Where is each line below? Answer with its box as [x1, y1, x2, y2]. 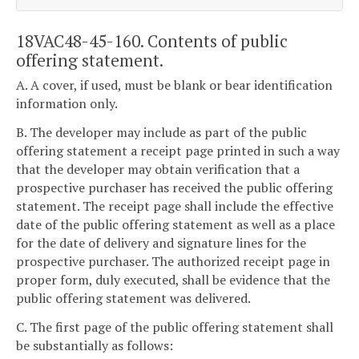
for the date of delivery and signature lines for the [16, 233, 306, 252]
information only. [16, 95, 118, 113]
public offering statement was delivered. [16, 288, 251, 307]
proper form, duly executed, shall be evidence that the [16, 270, 330, 288]
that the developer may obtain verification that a [16, 159, 300, 178]
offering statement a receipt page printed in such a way [16, 141, 340, 159]
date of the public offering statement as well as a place [16, 215, 335, 233]
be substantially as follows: [16, 336, 173, 354]
